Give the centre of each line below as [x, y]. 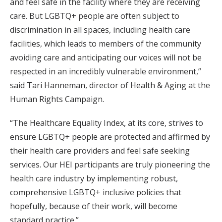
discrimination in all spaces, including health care [100, 30]
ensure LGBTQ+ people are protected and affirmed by [110, 137]
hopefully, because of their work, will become [94, 206]
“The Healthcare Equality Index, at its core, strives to [107, 123]
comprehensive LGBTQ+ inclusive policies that [96, 193]
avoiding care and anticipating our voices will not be [106, 58]
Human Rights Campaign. [57, 99]
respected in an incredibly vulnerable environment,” [106, 72]
